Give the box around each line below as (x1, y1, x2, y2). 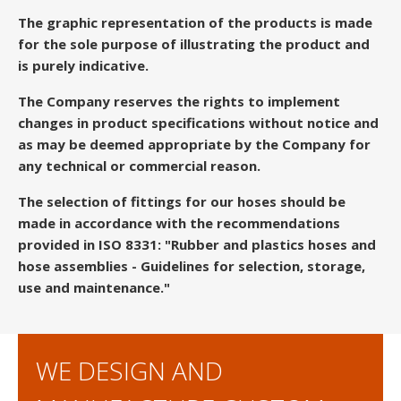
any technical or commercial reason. (18, 156, 260, 175)
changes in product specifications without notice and (18, 113, 379, 132)
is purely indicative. (18, 55, 149, 74)
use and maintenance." (18, 277, 170, 296)
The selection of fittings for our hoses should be (18, 192, 346, 210)
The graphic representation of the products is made (18, 13, 372, 31)
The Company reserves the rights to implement (18, 91, 340, 110)
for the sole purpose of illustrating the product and (18, 34, 370, 53)
